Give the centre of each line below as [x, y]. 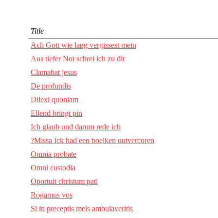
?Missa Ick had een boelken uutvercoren [92, 140]
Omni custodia [53, 167]
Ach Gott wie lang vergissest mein [83, 45]
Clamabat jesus [54, 72]
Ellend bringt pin [56, 113]
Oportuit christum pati [64, 181]
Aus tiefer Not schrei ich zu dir [78, 58]
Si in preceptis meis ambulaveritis [82, 208]
